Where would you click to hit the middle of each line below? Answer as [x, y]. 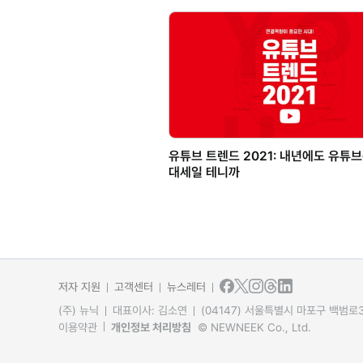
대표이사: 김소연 [150, 311]
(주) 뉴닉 [79, 311]
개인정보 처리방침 [151, 328]
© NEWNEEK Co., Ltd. [254, 328]
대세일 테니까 [204, 173]
